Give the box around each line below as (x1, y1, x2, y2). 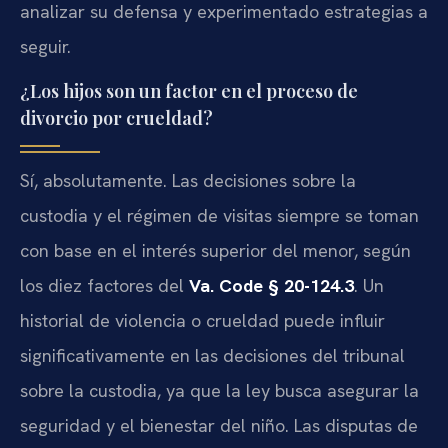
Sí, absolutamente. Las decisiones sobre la (20, 169, 356, 193)
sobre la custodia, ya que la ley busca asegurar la (20, 379, 419, 403)
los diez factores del (20, 274, 189, 298)
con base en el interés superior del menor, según (20, 239, 411, 263)
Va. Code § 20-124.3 (189, 274, 354, 298)
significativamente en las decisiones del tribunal (20, 344, 405, 368)
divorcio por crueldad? (20, 106, 213, 131)
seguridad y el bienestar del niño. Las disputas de (20, 414, 418, 438)
